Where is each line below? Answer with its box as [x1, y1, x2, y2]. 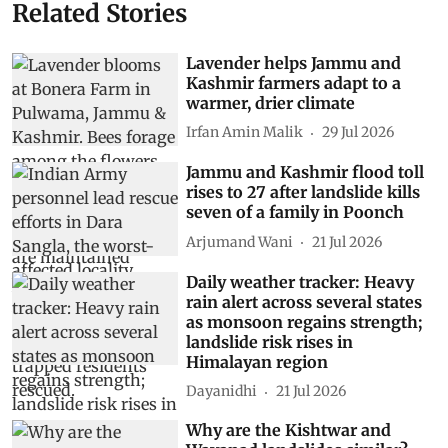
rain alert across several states [186, 331, 423, 352]
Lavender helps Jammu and [186, 92, 402, 113]
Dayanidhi [186, 422, 258, 441]
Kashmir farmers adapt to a [186, 112, 402, 133]
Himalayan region [186, 391, 329, 412]
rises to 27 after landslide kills [186, 222, 421, 243]
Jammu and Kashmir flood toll [186, 202, 425, 223]
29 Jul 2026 [322, 163, 395, 181]
